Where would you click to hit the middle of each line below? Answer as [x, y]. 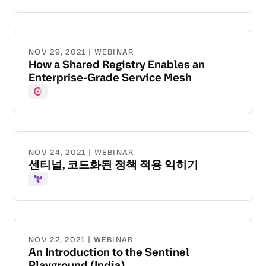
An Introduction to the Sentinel [109, 252]
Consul [48, 98]
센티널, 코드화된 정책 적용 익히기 [113, 165]
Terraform [56, 186]
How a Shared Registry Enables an [117, 65]
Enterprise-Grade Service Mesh [110, 78]
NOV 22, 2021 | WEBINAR [81, 240]
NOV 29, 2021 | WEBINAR [81, 52]
